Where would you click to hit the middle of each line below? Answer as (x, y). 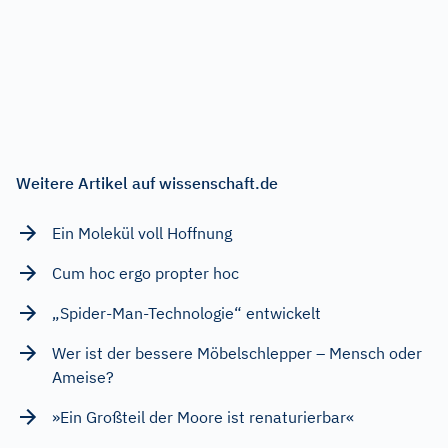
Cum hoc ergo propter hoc (145, 272)
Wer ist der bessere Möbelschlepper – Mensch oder (237, 352)
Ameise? (83, 376)
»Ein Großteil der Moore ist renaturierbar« (203, 416)
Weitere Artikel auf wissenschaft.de (147, 182)
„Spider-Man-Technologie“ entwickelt (186, 312)
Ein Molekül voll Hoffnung (142, 232)
